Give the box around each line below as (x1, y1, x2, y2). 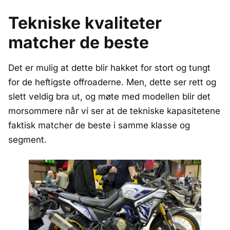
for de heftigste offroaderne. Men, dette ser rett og (8, 76, 216, 87)
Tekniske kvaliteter (8, 12, 162, 33)
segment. (8, 134, 47, 145)
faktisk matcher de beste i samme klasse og (8, 120, 190, 130)
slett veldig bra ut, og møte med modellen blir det (8, 91, 210, 102)
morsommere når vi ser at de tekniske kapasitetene (8, 105, 220, 116)
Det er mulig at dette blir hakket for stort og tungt (8, 62, 210, 73)
